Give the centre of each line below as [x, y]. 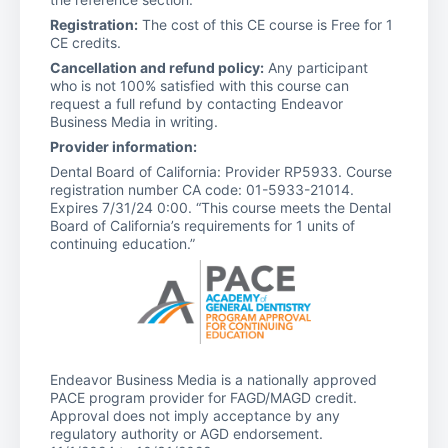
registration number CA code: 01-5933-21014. [202, 189]
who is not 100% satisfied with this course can [199, 85]
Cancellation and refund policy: [157, 67]
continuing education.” [122, 243]
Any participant [316, 67]
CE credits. [85, 42]
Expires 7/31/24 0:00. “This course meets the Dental [220, 207]
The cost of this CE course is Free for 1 [265, 24]
